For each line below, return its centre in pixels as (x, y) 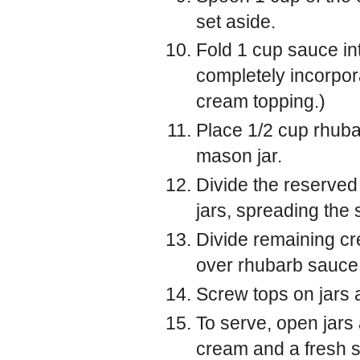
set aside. (236, 21)
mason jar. (239, 156)
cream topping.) (261, 102)
